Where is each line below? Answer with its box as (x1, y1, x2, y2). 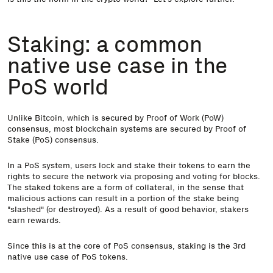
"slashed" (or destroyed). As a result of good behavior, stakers (7, 203, 249, 214)
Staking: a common (7, 30, 202, 58)
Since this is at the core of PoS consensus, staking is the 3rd (7, 239, 246, 251)
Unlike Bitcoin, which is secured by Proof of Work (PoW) (7, 112, 224, 123)
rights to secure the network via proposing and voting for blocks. (7, 170, 260, 182)
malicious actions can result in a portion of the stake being (7, 192, 239, 204)
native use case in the (7, 51, 228, 79)
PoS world (7, 73, 109, 101)
